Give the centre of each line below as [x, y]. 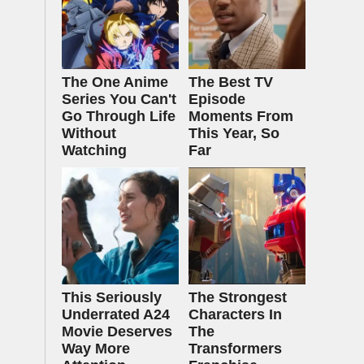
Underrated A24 [116, 314]
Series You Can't [119, 99]
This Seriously [112, 297]
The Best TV [231, 82]
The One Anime [115, 82]
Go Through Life [119, 116]
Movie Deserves [117, 331]
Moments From [241, 116]
